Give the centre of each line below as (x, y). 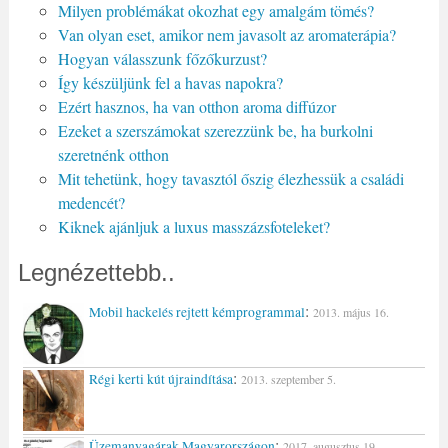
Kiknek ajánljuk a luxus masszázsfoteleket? (193, 226)
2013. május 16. (350, 311)
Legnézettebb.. (96, 272)
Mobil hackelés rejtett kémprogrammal (196, 311)
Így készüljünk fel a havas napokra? (170, 82)
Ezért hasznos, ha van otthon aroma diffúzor (196, 106)
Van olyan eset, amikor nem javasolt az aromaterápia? (226, 34)
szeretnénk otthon (113, 154)
